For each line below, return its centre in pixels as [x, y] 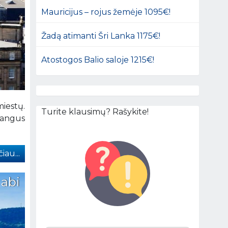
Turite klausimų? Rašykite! [95, 111]
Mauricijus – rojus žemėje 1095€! [106, 12]
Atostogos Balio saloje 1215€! [98, 60]
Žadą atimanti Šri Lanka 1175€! [101, 36]
